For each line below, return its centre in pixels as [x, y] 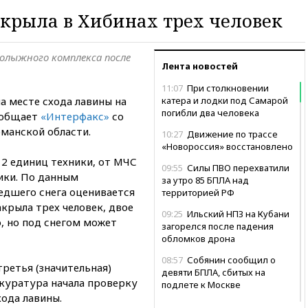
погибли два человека [210, 112]
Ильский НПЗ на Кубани [237, 213]
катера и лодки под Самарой [225, 100]
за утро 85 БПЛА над [205, 180]
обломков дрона [198, 238]
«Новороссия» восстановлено [227, 146]
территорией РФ [198, 192]
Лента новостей [200, 66]
